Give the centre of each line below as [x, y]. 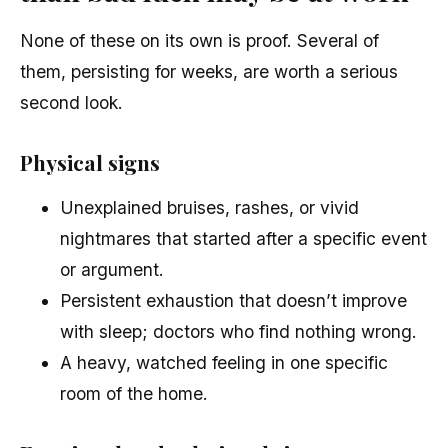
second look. [71, 102]
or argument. [112, 270]
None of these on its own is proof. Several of [199, 40]
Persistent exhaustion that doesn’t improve [233, 301]
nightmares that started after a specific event [243, 239]
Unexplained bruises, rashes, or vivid [209, 208]
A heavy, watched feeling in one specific [224, 363]
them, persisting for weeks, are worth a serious [209, 71]
